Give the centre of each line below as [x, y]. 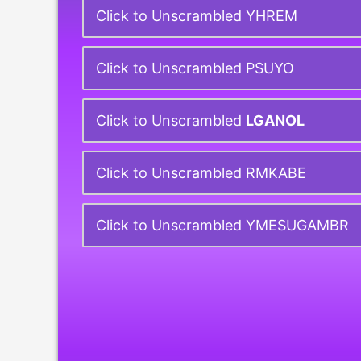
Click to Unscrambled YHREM [197, 16]
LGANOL [275, 120]
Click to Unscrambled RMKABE [201, 173]
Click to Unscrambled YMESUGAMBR [222, 225]
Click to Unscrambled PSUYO [195, 68]
